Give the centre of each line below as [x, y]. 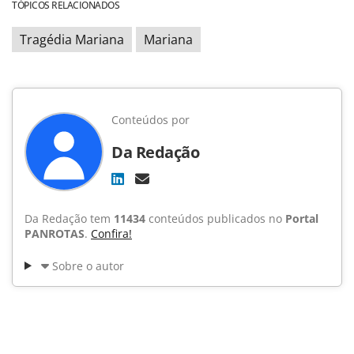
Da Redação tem [69, 218]
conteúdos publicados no [215, 218]
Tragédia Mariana [72, 39]
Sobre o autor [88, 265]
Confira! [111, 233]
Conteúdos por [151, 119]
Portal [302, 218]
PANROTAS [55, 233]
